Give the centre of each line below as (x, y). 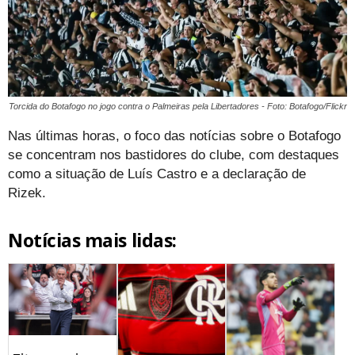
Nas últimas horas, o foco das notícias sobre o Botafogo (174, 136)
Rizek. (27, 193)
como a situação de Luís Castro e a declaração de (157, 174)
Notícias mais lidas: (92, 240)
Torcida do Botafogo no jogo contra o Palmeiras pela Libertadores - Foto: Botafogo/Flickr (178, 106)
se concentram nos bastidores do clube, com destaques (174, 155)
